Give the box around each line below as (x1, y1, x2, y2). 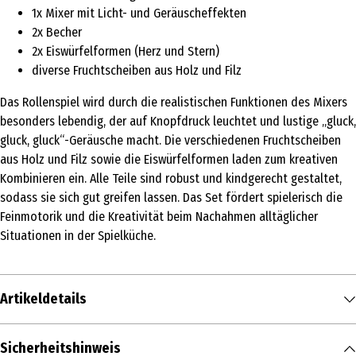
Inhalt (4, 332, 35, 348)
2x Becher (32, 25, 82, 41)
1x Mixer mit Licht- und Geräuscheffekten (32, 6, 246, 21)
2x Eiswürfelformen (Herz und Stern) (32, 44, 219, 60)
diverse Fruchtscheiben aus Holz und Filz (32, 63, 242, 79)
